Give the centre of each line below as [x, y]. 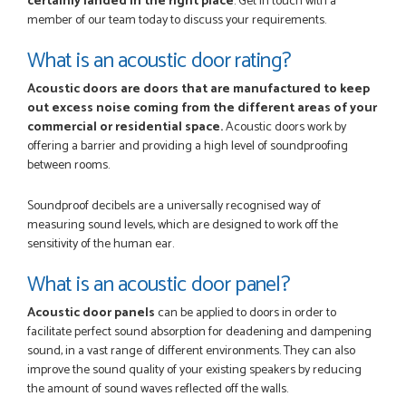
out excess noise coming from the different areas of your [202, 108]
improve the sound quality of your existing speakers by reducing [194, 370]
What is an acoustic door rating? [159, 61]
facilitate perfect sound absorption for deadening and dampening [199, 332]
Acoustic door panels [91, 313]
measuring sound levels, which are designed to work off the [183, 225]
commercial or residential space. [125, 127]
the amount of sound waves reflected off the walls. [158, 389]
